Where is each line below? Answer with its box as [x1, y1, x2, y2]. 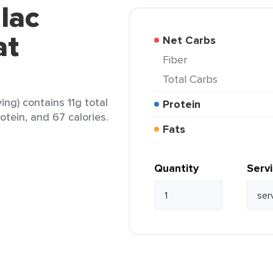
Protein [169, 96, 200, 112]
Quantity [154, 160, 199, 176]
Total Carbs [168, 71, 218, 87]
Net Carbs [171, 32, 216, 48]
